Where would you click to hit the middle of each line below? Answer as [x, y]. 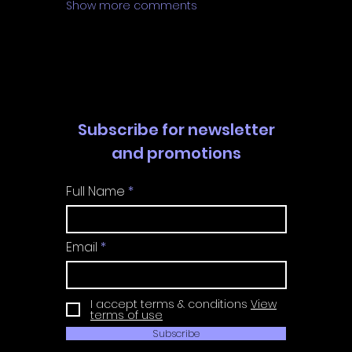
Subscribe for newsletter [176, 129]
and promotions [176, 153]
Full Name [95, 191]
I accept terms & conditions [169, 304]
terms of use [126, 315]
